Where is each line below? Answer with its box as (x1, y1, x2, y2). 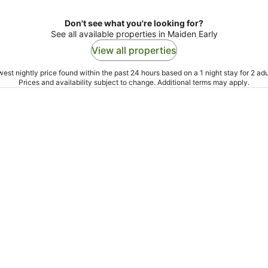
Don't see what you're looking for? (65, 18, 203, 29)
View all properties (92, 44, 176, 57)
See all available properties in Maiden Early (50, 29, 218, 39)
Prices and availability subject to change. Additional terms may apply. (19, 78, 249, 87)
